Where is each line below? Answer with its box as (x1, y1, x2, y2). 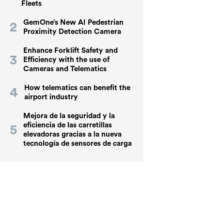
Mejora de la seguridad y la (23, 112, 115, 120)
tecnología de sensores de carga (23, 140, 132, 148)
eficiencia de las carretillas (23, 122, 112, 129)
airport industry (24, 93, 78, 101)
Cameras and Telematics (23, 65, 107, 73)
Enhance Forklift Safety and (23, 47, 118, 55)
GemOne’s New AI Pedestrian (23, 19, 124, 27)
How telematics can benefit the (24, 84, 130, 92)
